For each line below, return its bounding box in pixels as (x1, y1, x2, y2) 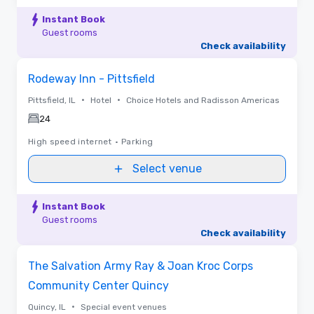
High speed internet (28, 136, 112, 146)
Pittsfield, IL (28, 95, 76, 105)
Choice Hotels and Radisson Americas (126, 95, 280, 105)
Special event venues (81, 301, 167, 312)
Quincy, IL (28, 301, 66, 312)
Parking (121, 136, 153, 146)
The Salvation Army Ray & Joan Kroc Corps (28, 259, 253, 273)
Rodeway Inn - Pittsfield (28, 71, 155, 86)
